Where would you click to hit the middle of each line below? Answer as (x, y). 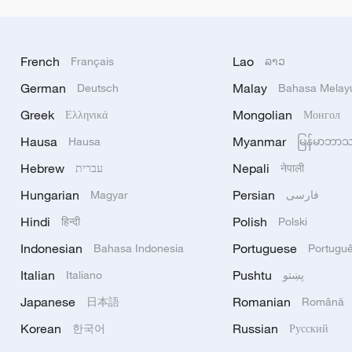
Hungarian (50, 195)
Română (323, 301)
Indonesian (52, 248)
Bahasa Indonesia (139, 248)
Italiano (84, 275)
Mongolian (262, 115)
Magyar (110, 194)
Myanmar (259, 141)
